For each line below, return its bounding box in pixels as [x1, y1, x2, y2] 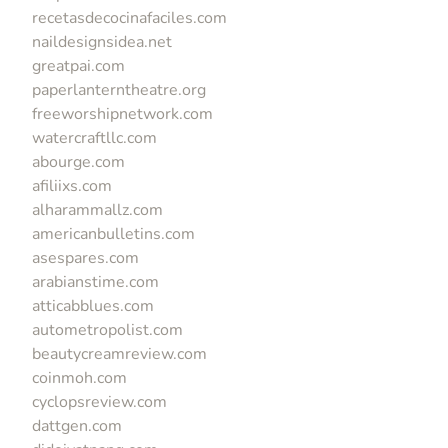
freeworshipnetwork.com [32, 102, 213, 125]
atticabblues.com [32, 294, 154, 317]
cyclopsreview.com [32, 390, 167, 413]
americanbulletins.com [32, 222, 195, 245]
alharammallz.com [32, 198, 163, 221]
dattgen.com [32, 414, 122, 437]
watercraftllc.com [32, 126, 157, 149]
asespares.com [32, 246, 139, 269]
